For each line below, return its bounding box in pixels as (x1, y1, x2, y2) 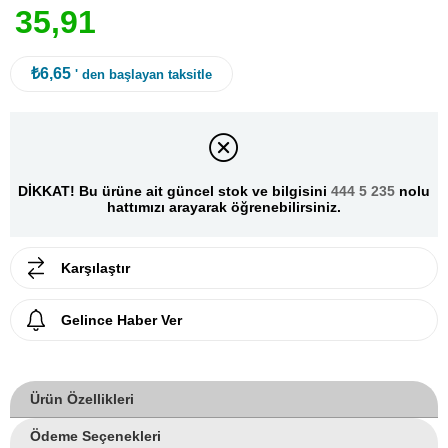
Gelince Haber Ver (61, 311, 182, 328)
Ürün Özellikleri (30, 390, 134, 407)
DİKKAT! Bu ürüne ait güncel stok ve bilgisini (18, 183, 331, 200)
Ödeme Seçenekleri (30, 427, 161, 444)
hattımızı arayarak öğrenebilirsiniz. (107, 199, 341, 216)
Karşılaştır (61, 259, 130, 276)
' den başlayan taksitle (75, 67, 212, 82)
